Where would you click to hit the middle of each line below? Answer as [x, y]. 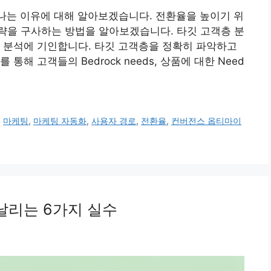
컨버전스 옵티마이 [207, 121]
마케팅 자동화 [60, 121]
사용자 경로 [114, 121]
